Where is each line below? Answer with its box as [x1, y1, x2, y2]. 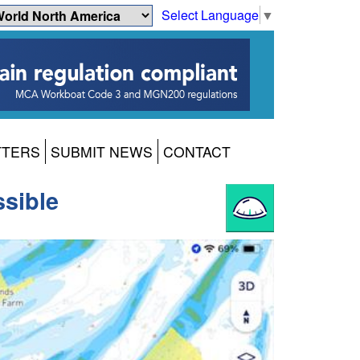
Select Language [162, 5, 259, 24]
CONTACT [163, 141, 231, 162]
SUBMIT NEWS [51, 141, 153, 162]
